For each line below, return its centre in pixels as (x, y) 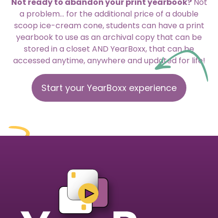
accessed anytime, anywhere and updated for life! (109, 61)
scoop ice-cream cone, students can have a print (109, 26)
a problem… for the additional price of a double (109, 14)
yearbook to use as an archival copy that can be (109, 37)
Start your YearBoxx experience (109, 88)
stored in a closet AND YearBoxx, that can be (109, 49)
